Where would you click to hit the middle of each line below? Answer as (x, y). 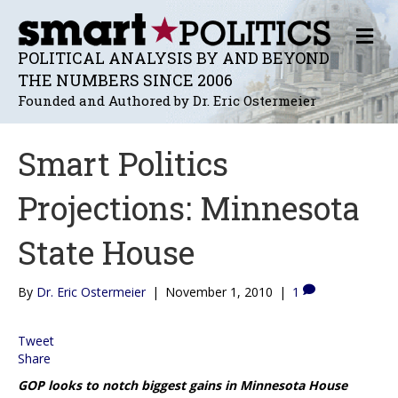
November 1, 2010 (219, 291)
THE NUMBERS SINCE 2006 (125, 80)
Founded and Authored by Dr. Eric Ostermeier (167, 100)
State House (106, 252)
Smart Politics (123, 163)
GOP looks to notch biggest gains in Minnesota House (183, 385)
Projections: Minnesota (189, 207)
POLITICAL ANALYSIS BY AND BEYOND (174, 57)
